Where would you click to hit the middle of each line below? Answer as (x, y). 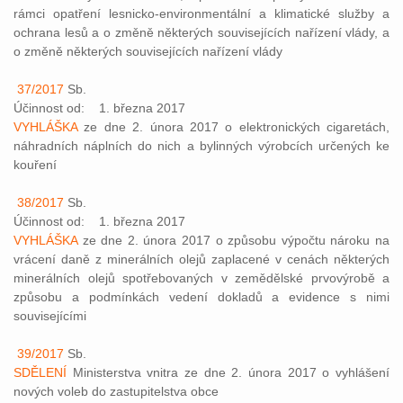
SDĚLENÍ (40, 372)
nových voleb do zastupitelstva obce (116, 391)
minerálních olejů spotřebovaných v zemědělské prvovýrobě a (201, 278)
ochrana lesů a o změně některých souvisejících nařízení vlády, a (201, 32)
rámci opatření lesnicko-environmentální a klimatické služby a (201, 13)
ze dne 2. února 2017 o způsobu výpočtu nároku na (233, 240)
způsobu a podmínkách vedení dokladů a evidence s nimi (201, 297)
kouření (35, 165)
